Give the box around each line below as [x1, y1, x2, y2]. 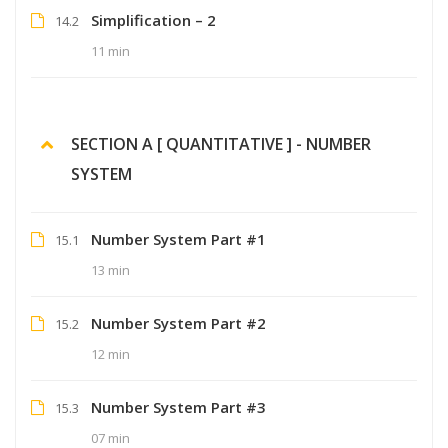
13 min [91, 260, 130, 279]
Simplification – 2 [91, 9, 216, 30]
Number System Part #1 [91, 228, 266, 249]
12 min [91, 344, 130, 363]
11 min [91, 41, 130, 60]
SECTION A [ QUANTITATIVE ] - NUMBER [71, 132, 371, 155]
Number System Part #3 [91, 396, 266, 417]
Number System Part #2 [91, 312, 266, 333]
